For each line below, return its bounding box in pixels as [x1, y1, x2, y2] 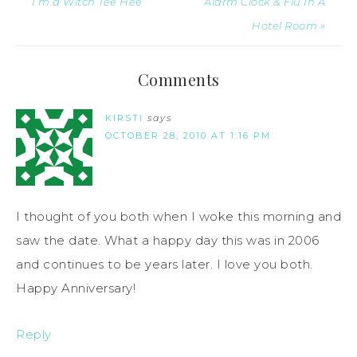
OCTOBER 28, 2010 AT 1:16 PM [105, 130, 271, 142]
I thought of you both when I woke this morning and [16, 209, 341, 225]
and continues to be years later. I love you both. [16, 257, 313, 273]
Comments [137, 69, 220, 91]
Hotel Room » [252, 19, 325, 33]
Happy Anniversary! [16, 280, 135, 296]
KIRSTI [105, 112, 143, 124]
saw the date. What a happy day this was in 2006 [16, 233, 320, 249]
